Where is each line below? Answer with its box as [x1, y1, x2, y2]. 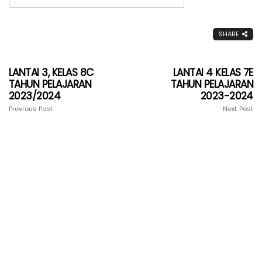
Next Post [223, 104, 253, 114]
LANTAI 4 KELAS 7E [173, 65, 253, 80]
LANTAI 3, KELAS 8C [9, 65, 94, 80]
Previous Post [9, 104, 53, 114]
